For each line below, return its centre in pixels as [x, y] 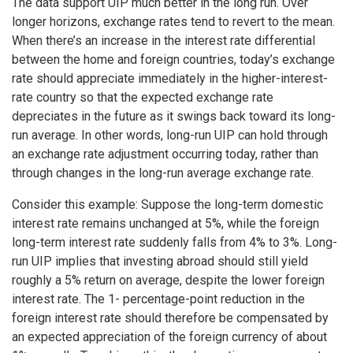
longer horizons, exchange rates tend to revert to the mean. [173, 22]
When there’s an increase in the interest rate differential [163, 41]
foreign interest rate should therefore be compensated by [170, 318]
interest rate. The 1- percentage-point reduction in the [158, 299]
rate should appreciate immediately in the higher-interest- [170, 79]
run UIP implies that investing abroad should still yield [160, 262]
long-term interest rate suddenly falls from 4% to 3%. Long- [175, 243]
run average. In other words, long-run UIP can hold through [170, 136]
